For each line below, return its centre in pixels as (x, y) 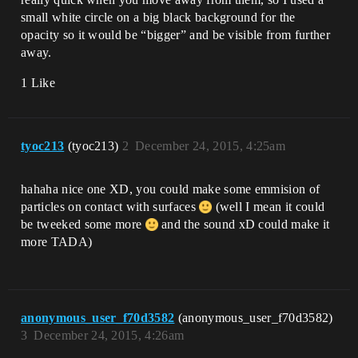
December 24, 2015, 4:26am (109, 336)
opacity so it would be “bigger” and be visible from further (175, 35)
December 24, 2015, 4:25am (211, 146)
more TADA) (57, 242)
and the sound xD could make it (244, 225)
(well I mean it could (268, 207)
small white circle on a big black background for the (158, 18)
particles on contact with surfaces (110, 207)
